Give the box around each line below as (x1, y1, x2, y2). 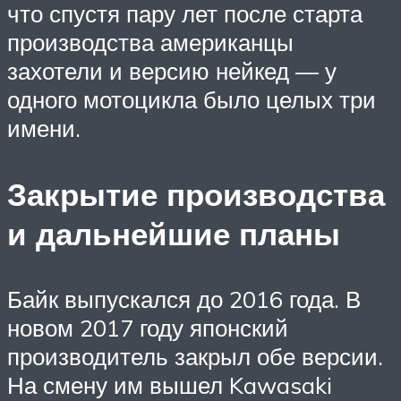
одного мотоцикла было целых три (7, 85, 376, 115)
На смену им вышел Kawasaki (7, 370, 332, 399)
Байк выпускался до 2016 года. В (7, 284, 361, 313)
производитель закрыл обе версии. (7, 341, 383, 371)
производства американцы (7, 28, 294, 57)
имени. (7, 114, 81, 143)
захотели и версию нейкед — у (7, 56, 337, 86)
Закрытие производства (7, 174, 385, 214)
